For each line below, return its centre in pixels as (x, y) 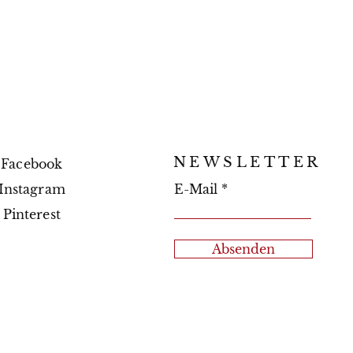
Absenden (244, 249)
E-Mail (196, 189)
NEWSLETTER (247, 162)
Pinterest (32, 214)
